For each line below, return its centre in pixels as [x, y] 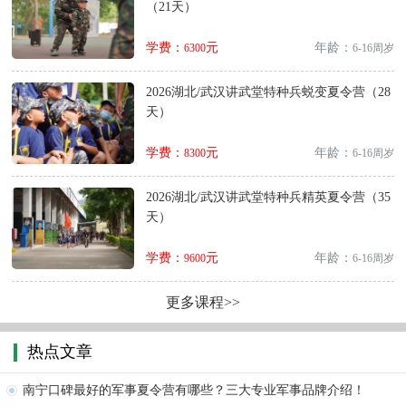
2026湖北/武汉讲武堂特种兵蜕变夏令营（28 [268, 92]
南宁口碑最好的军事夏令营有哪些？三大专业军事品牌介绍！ [194, 391]
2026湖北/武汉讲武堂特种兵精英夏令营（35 [268, 198]
